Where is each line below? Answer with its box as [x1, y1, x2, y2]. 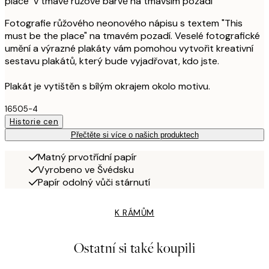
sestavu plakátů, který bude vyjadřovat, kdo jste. [5, 54, 219, 67]
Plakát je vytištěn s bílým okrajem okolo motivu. [5, 79, 210, 92]
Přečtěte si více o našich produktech [70, 130, 199, 139]
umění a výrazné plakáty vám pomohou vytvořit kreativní [5, 41, 253, 55]
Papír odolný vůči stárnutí [38, 175, 150, 189]
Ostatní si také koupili [73, 238, 196, 258]
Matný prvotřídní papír [38, 150, 137, 163]
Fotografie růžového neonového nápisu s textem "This [5, 16, 243, 29]
